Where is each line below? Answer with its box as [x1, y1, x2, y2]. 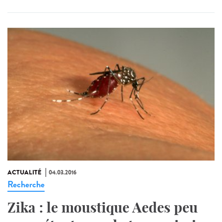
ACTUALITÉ [7, 167, 42, 177]
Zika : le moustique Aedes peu [7, 198, 198, 216]
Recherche [7, 177, 45, 191]
